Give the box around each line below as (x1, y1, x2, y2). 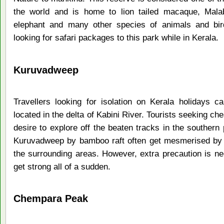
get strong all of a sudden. (13, 161, 110, 171)
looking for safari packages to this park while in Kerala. (13, 33, 218, 43)
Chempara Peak (13, 192, 88, 204)
